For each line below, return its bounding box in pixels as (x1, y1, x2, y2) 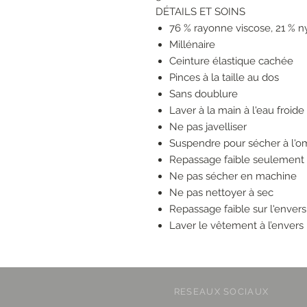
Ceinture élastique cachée (169, 54, 293, 67)
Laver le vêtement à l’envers (169, 219, 304, 232)
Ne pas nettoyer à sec (169, 186, 273, 199)
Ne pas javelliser (169, 120, 247, 133)
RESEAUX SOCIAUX (173, 286, 269, 297)
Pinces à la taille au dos (169, 71, 279, 84)
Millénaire (169, 38, 215, 51)
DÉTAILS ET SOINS (156, 5, 245, 18)
